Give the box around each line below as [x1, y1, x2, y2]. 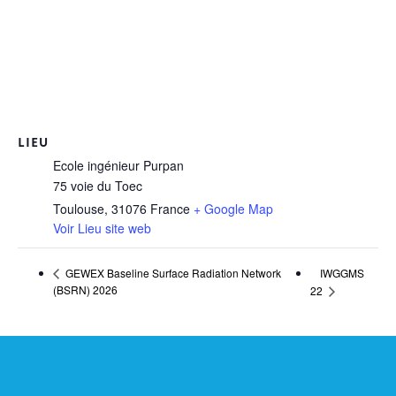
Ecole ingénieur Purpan [53, 156, 184, 174]
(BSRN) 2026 [53, 282, 118, 298]
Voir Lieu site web [53, 218, 151, 237]
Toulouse [53, 199, 104, 217]
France [150, 199, 190, 217]
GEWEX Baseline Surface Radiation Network [63, 265, 281, 281]
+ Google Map [194, 199, 273, 217]
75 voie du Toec [53, 176, 142, 194]
